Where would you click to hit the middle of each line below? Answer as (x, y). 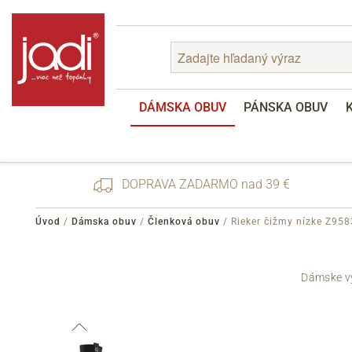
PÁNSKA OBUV (286, 107)
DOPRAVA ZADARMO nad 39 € (204, 184)
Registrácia (156, 278)
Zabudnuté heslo (169, 259)
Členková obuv (184, 221)
